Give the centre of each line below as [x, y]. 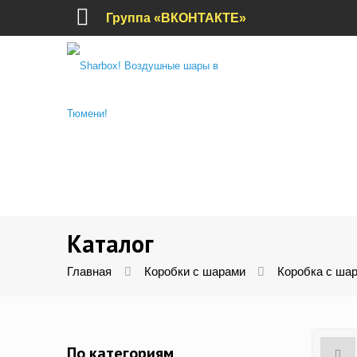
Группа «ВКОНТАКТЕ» [177, 18]
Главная [89, 272]
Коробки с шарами [194, 272]
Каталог [110, 243]
